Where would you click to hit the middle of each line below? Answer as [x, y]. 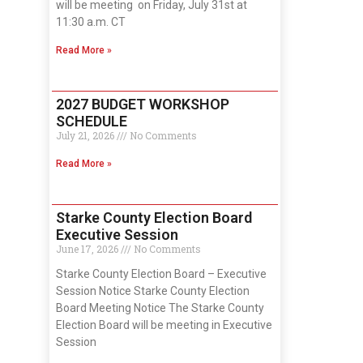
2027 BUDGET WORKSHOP [143, 104]
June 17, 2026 [88, 248]
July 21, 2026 [86, 135]
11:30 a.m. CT [91, 21]
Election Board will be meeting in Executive [164, 325]
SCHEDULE [92, 121]
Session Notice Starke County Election [153, 290]
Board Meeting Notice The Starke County [160, 307]
